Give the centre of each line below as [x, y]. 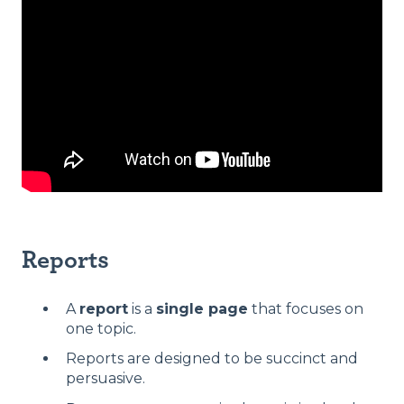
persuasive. [106, 379]
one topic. [101, 329]
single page [202, 309]
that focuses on [306, 309]
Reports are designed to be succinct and [212, 359]
